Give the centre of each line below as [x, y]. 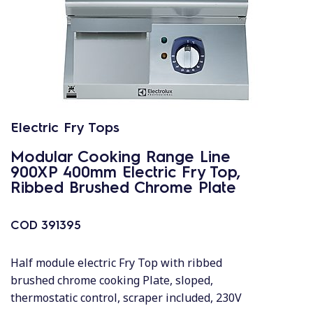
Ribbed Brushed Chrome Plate [123, 186]
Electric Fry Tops [65, 126]
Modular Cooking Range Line [121, 155]
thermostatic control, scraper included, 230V [126, 298]
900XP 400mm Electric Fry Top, [125, 171]
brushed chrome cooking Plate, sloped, [112, 280]
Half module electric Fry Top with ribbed [116, 263]
